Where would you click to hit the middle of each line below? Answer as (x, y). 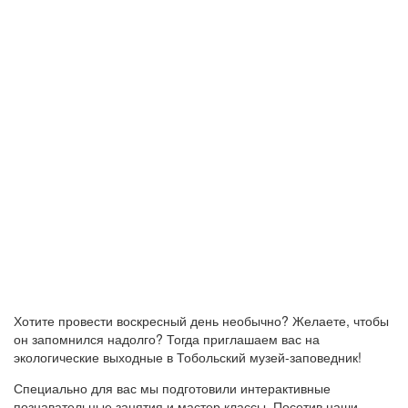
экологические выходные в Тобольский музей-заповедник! (188, 357)
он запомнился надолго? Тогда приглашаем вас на (167, 338)
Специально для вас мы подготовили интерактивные (172, 388)
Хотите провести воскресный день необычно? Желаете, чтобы (201, 320)
